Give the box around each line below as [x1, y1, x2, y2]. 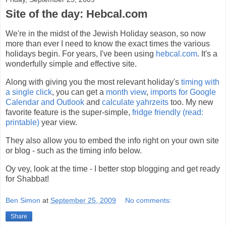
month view [106, 88, 146, 97]
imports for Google [150, 88, 216, 97]
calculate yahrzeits [102, 98, 168, 107]
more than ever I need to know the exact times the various [6, 39, 210, 48]
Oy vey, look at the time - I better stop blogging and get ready [6, 164, 220, 173]
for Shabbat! [6, 174, 49, 183]
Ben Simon [6, 196, 40, 205]
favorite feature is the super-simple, [6, 108, 132, 117]
